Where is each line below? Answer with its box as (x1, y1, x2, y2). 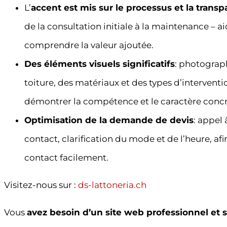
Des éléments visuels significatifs (24, 59, 175, 69)
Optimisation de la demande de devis (24, 115, 194, 126)
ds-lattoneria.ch (78, 180, 146, 191)
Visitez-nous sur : (4, 180, 78, 191)
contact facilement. (24, 153, 108, 163)
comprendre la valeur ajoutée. (24, 40, 154, 51)
